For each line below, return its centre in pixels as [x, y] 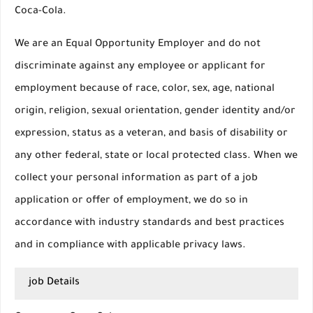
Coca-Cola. [41, 12]
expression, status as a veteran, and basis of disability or [151, 134]
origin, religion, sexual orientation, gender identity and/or [155, 112]
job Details [54, 283]
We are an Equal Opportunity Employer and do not [138, 45]
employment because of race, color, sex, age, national [145, 89]
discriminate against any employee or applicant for [140, 67]
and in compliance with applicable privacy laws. [130, 246]
